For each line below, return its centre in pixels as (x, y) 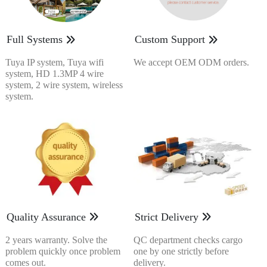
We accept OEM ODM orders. (191, 63)
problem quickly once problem (63, 251)
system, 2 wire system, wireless (64, 85)
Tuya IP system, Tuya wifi (54, 63)
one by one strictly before (181, 251)
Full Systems (34, 40)
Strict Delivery (166, 217)
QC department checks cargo (188, 240)
